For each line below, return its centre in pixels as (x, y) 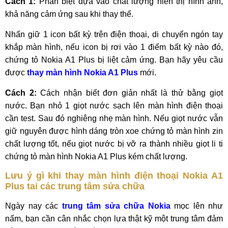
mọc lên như (198, 206)
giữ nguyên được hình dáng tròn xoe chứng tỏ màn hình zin (114, 131)
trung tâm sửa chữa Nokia (116, 206)
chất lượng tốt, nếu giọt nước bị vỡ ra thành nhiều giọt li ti (114, 144)
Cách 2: (23, 93)
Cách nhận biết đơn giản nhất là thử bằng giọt (132, 93)
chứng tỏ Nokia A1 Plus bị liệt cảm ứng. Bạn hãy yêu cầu (114, 60)
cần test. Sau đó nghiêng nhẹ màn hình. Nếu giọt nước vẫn (114, 118)
